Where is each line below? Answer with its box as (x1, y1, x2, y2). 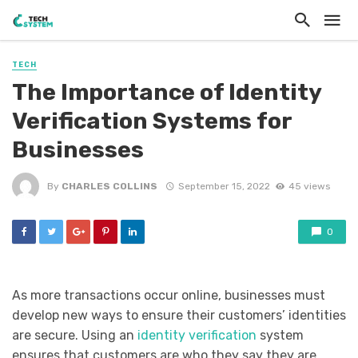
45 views (288, 180, 330, 192)
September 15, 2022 (177, 180, 270, 192)
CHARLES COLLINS (62, 180, 157, 192)
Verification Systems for (12, 107, 292, 135)
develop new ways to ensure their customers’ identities (12, 308, 346, 324)
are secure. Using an (12, 328, 137, 344)
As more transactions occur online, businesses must (12, 288, 325, 304)
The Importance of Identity (12, 78, 321, 106)
